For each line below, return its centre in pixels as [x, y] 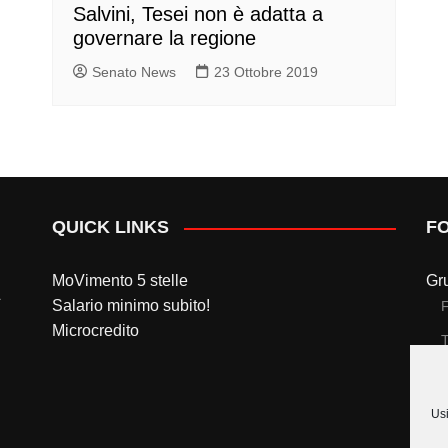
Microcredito [96, 331]
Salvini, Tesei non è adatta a [198, 14]
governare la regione [165, 38]
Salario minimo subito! [131, 306]
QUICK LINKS [111, 227]
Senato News [134, 72]
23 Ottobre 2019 [266, 72]
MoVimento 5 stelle [120, 281]
